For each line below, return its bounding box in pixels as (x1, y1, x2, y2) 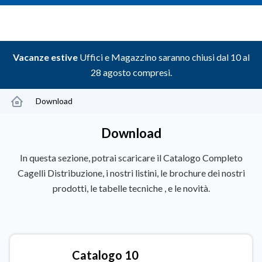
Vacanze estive (12, 51, 78, 63)
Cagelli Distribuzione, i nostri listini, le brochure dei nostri (17, 167, 245, 178)
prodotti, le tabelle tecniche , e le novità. (52, 182, 210, 194)
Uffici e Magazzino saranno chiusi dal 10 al (77, 51, 250, 63)
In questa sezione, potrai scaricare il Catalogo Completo (19, 152, 243, 163)
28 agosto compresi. (90, 67, 172, 78)
